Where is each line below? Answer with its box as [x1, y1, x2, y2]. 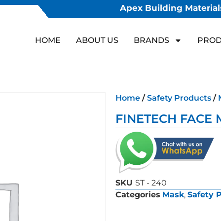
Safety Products [147, 93, 211, 103]
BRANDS [134, 35, 169, 45]
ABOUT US [76, 35, 118, 45]
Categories [115, 190, 160, 200]
